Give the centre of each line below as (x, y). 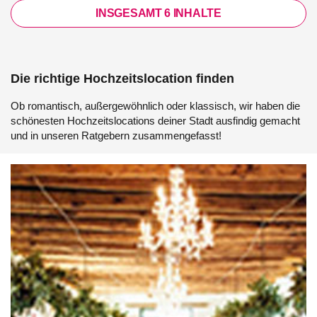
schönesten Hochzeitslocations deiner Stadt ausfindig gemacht (155, 121)
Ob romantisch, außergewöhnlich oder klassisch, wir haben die (155, 106)
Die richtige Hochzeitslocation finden (122, 79)
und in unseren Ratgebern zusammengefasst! (116, 136)
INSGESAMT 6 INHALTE (158, 13)
